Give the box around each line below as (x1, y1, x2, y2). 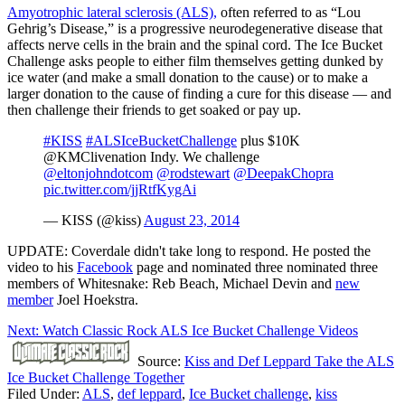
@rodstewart (156, 165, 230, 182)
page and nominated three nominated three (133, 259, 378, 276)
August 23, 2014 (144, 212, 240, 229)
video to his (7, 259, 77, 276)
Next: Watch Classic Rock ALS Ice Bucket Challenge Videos (7, 323, 358, 339)
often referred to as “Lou (217, 5, 361, 21)
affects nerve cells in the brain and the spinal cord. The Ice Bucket (7, 37, 382, 53)
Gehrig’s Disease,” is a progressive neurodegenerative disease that (7, 21, 382, 37)
